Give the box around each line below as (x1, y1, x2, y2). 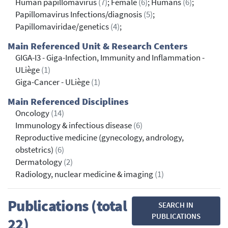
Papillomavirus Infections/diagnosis (15, 9, 144, 20)
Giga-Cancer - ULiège (15, 76, 91, 88)
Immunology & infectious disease (15, 120, 133, 131)
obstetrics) (15, 144, 55, 155)
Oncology (15, 107, 51, 119)
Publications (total (8, 195, 127, 215)
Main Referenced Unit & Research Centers (8, 40, 188, 52)
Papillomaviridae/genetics (15, 21, 110, 32)
